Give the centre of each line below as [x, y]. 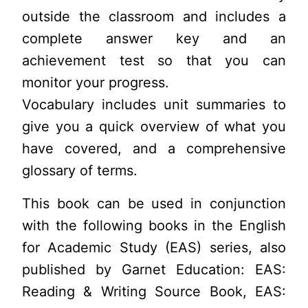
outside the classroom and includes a [154, 16]
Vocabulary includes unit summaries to [154, 104]
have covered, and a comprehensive [154, 148]
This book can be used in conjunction [154, 204]
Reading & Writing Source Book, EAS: [154, 292]
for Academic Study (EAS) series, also [154, 248]
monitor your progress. [96, 82]
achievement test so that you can [154, 60]
